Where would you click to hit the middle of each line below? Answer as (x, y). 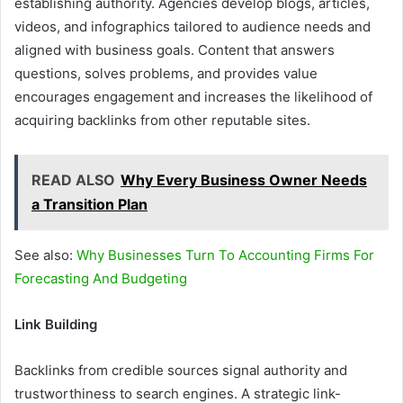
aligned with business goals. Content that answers (175, 49)
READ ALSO (73, 179)
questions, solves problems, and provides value (166, 73)
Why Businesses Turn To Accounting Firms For (225, 255)
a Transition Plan (90, 204)
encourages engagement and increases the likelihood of (193, 96)
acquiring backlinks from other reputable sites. (162, 120)
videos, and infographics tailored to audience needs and (193, 26)
